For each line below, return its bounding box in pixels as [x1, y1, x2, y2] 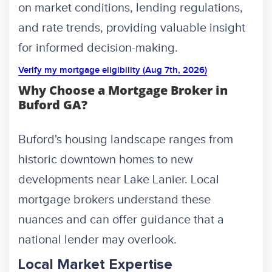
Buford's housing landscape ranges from [18, 132, 233, 148]
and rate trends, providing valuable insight [18, 21, 245, 36]
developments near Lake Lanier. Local [18, 172, 219, 188]
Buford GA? [18, 97, 87, 114]
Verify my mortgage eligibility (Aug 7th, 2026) [18, 65, 207, 76]
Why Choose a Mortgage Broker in [18, 82, 228, 99]
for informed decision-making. [18, 41, 178, 56]
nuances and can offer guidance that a [18, 212, 224, 228]
